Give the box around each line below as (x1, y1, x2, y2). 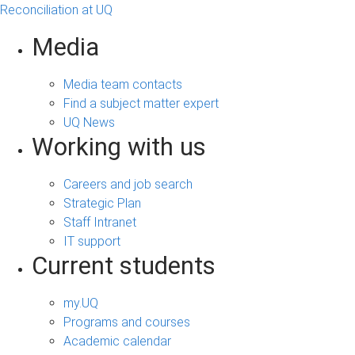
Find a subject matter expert (63, 95, 219, 111)
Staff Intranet (63, 214, 136, 230)
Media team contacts (63, 76, 182, 92)
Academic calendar (63, 333, 171, 349)
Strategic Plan (63, 195, 141, 211)
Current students (32, 250, 216, 281)
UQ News (63, 114, 115, 130)
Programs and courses (63, 314, 190, 330)
